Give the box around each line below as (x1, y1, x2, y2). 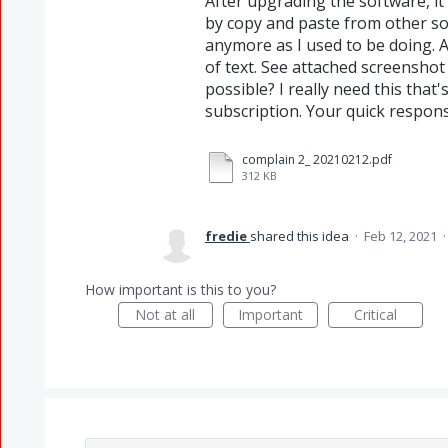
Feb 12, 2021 (363, 227, 437, 245)
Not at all (135, 305, 196, 324)
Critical (353, 305, 397, 324)
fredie (204, 227, 247, 245)
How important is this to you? (84, 280, 276, 299)
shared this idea (249, 227, 352, 245)
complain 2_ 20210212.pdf (241, 151, 392, 168)
